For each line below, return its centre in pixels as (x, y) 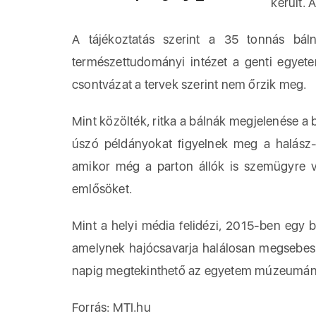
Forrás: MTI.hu (111, 307)
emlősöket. (102, 189)
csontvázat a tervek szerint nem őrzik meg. (189, 84)
